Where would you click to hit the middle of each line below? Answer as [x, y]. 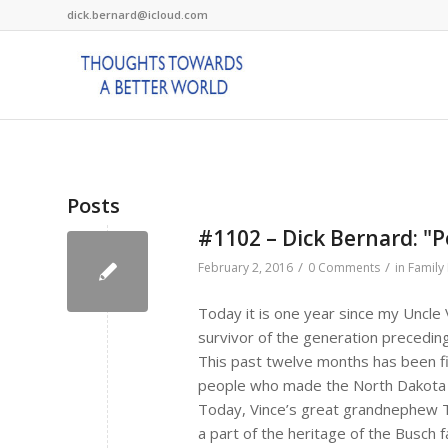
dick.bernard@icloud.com [137, 14]
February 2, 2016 [245, 267]
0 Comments [344, 267]
